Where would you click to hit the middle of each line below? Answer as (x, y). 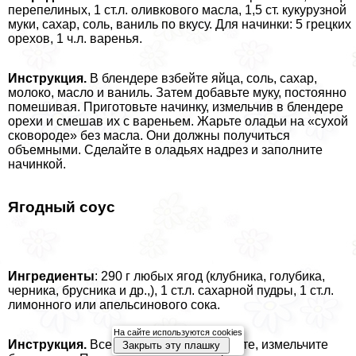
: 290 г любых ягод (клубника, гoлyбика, (210, 277)
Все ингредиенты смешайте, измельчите (207, 345)
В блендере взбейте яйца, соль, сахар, (202, 78)
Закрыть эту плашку (172, 345)
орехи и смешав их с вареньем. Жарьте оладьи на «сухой (178, 121)
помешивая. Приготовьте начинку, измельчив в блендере (176, 106)
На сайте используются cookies (178, 332)
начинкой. (37, 164)
